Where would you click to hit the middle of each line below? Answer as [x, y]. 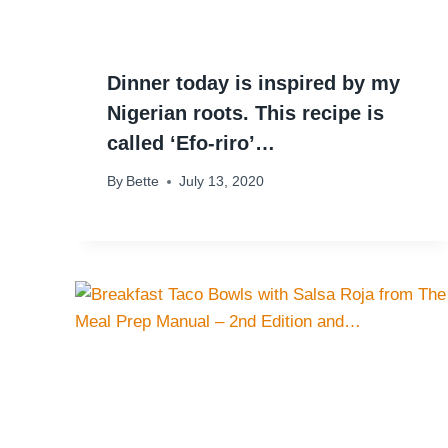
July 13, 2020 [222, 182]
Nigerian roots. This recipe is [245, 112]
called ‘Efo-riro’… [191, 142]
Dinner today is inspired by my [253, 82]
